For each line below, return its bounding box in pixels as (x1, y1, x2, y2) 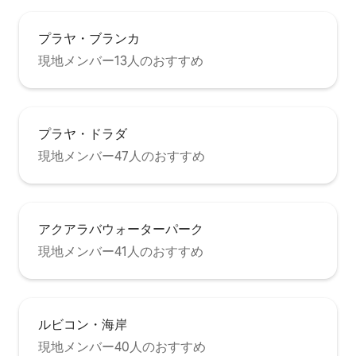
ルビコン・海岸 (38, 316, 127, 334)
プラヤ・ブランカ (38, 30, 140, 48)
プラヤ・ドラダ (38, 126, 127, 143)
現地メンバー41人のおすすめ (38, 243, 203, 261)
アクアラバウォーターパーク (38, 221, 203, 238)
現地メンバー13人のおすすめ (38, 52, 203, 70)
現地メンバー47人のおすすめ (38, 148, 205, 165)
